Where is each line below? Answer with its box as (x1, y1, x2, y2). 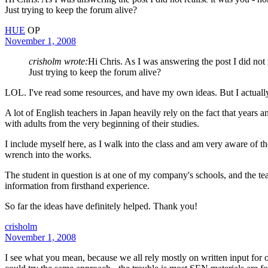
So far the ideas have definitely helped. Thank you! (5, 200, 197, 211)
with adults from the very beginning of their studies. (5, 118, 199, 129)
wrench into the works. (5, 149, 92, 160)
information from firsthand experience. (5, 180, 150, 191)
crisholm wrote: (29, 56, 88, 66)
